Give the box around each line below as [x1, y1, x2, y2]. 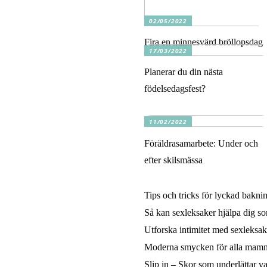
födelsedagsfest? [144, 83, 206, 94]
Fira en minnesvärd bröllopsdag [144, 37, 263, 48]
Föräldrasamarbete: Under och [144, 138, 258, 148]
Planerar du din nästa [144, 67, 223, 77]
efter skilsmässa [144, 154, 203, 165]
